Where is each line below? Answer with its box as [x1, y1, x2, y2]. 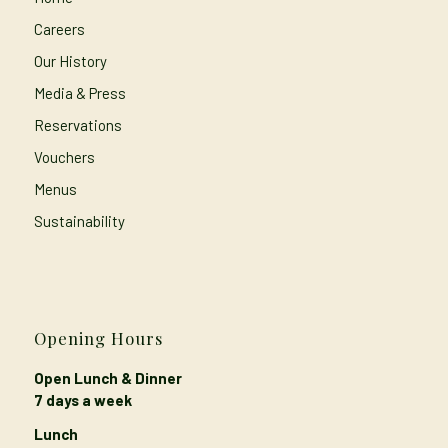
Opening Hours [33, 326, 163, 349]
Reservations [33, 115, 122, 134]
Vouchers [33, 147, 95, 166]
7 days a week [33, 390, 132, 409]
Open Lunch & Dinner [33, 368, 182, 387]
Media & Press [33, 83, 126, 102]
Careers [33, 19, 85, 38]
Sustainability [33, 211, 125, 230]
